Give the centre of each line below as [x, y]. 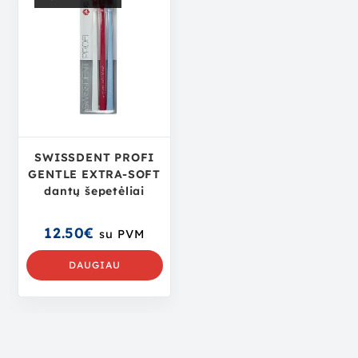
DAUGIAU [94, 265]
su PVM [122, 235]
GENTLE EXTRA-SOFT [94, 175]
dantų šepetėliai [95, 191]
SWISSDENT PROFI [95, 158]
